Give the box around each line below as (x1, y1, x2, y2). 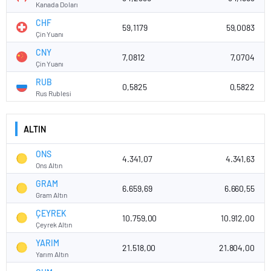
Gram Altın (36, 190, 67, 199)
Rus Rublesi (36, 88, 71, 97)
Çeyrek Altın (36, 220, 72, 229)
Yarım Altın (36, 249, 68, 258)
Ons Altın (36, 160, 62, 169)
